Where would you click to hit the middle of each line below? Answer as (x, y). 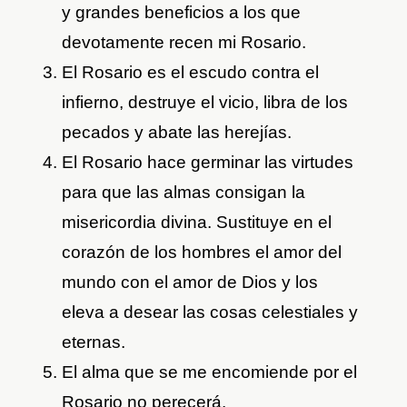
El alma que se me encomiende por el (210, 372)
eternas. (94, 342)
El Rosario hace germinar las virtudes (208, 163)
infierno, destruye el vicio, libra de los (205, 103)
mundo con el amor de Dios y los (190, 283)
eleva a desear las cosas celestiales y (210, 313)
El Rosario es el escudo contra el (191, 73)
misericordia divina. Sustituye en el (197, 223)
